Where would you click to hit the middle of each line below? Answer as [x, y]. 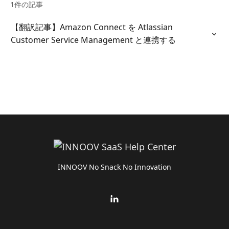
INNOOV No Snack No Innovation [114, 167]
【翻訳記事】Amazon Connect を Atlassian [92, 27]
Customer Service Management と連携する [93, 40]
